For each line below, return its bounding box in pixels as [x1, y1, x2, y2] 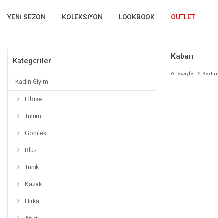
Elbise [25, 95, 42, 103]
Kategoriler [13, 56, 51, 65]
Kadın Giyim [15, 78, 48, 85]
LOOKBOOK [119, 13, 155, 21]
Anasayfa [171, 71, 194, 77]
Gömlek [25, 129, 47, 137]
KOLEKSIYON [62, 13, 103, 21]
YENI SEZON [7, 13, 46, 21]
